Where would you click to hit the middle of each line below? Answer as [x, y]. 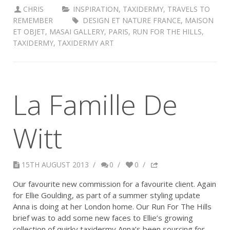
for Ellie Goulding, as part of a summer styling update [107, 195]
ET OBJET [29, 32]
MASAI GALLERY [77, 32]
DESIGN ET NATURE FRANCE [131, 21]
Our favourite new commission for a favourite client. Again [114, 184]
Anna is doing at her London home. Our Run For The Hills [112, 207]
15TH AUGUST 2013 [55, 165]
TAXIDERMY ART [86, 43]
